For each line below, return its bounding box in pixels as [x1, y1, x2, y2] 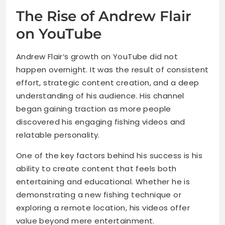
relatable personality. [16, 130, 100, 141]
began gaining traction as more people [16, 103, 171, 115]
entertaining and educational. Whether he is [16, 176, 190, 187]
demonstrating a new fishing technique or [16, 189, 181, 200]
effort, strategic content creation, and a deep [16, 77, 199, 88]
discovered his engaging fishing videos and [16, 117, 185, 128]
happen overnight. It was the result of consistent [16, 64, 209, 75]
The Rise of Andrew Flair [16, 8, 191, 25]
